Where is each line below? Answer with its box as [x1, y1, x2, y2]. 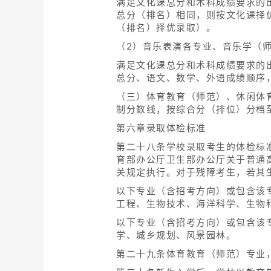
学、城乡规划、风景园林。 [116, 229, 236, 241]
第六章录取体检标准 [116, 122, 206, 134]
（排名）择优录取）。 [116, 22, 216, 34]
